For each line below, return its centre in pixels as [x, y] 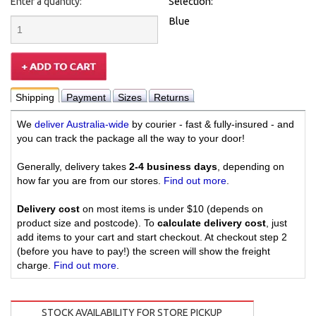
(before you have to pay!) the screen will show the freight [144, 251]
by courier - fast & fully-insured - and [212, 124]
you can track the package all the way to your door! [131, 139]
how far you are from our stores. [90, 181]
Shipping [35, 98]
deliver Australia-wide [82, 124]
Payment [86, 98]
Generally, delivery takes [73, 167]
